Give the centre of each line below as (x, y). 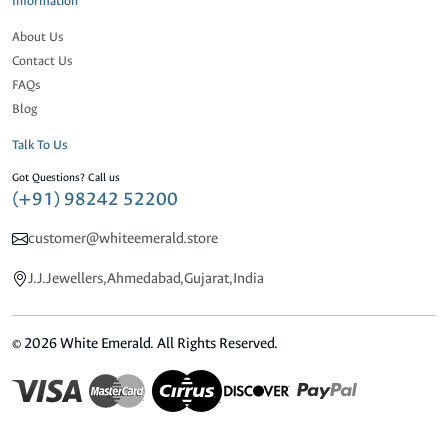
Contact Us (42, 61)
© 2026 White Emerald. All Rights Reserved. (145, 344)
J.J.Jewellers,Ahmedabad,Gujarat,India (146, 279)
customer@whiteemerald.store (123, 239)
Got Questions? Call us (66, 178)
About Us (38, 37)
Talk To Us (40, 145)
